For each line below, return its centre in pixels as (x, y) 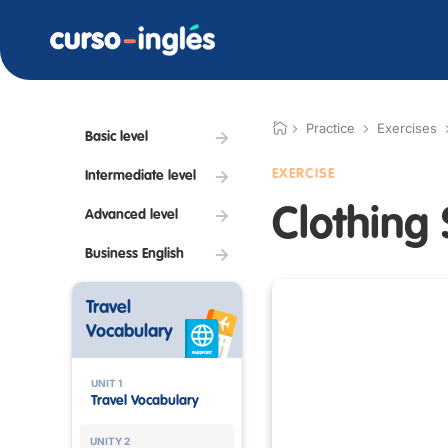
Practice (330, 128)
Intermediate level (140, 176)
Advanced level (131, 215)
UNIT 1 (106, 383)
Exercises (407, 128)
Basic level (116, 137)
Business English (134, 254)
